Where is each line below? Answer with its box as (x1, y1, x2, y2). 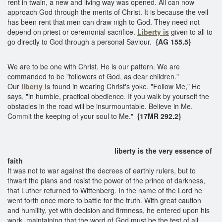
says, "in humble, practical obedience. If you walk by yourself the (7, 91, 209, 101)
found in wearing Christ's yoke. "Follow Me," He (53, 81, 201, 91)
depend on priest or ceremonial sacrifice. (7, 26, 135, 37)
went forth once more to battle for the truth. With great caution (7, 195, 201, 205)
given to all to (171, 26, 213, 37)
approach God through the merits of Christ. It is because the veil (7, 6, 208, 17)
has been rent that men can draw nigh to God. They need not (7, 16, 200, 27)
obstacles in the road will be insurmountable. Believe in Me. (7, 101, 193, 111)
